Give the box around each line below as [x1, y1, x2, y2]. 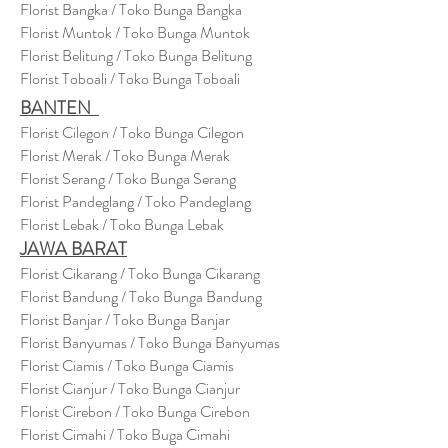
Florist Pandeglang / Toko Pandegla [20, 190, 236, 213]
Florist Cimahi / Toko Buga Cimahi [20, 423, 230, 446]
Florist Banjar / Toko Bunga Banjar [20, 308, 230, 331]
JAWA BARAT [20, 236, 127, 262]
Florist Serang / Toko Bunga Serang [20, 167, 236, 190]
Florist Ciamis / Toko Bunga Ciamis [20, 354, 234, 377]
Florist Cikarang [20, 262, 117, 285]
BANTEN [20, 95, 99, 121]
